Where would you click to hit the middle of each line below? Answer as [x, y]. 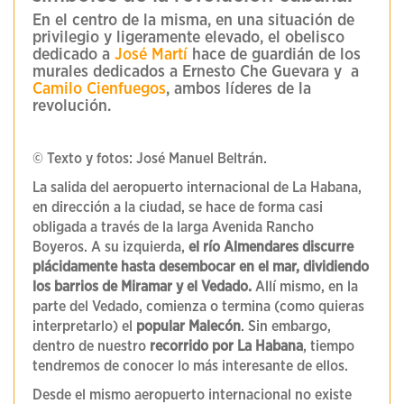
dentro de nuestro [91, 347]
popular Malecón [188, 327]
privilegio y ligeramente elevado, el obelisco [188, 37]
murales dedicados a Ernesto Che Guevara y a [196, 72]
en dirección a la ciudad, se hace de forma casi [178, 208]
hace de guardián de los [276, 55]
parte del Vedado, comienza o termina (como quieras [198, 307]
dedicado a [73, 55]
